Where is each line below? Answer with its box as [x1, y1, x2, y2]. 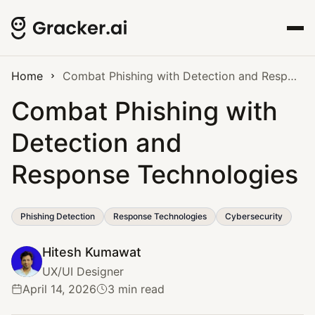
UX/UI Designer [42, 264, 124, 278]
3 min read [108, 282, 165, 296]
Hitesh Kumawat [42, 245, 141, 259]
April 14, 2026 [22, 282, 96, 296]
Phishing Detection [20, 211, 95, 221]
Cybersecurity [225, 211, 283, 221]
